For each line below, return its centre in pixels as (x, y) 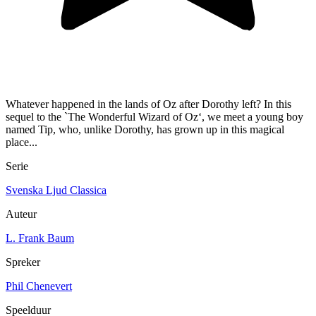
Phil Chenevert (39, 286)
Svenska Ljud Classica (56, 190)
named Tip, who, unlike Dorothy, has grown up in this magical (145, 130)
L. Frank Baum (40, 238)
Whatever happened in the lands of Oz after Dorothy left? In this (148, 104)
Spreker (23, 262)
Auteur (21, 214)
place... (22, 142)
